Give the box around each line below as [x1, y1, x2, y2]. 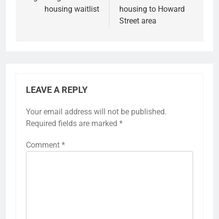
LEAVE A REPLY [26, 85, 88, 95]
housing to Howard [119, 4, 185, 14]
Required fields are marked [26, 118, 119, 128]
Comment [26, 140, 62, 150]
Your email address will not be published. [26, 107, 167, 116]
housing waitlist [44, 4, 99, 14]
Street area [119, 16, 156, 25]
